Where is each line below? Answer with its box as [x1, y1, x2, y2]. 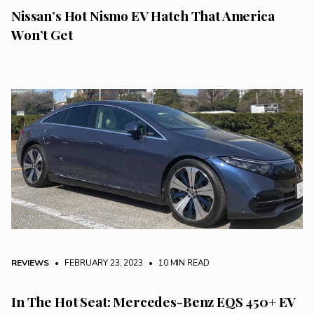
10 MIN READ [156, 257, 210, 268]
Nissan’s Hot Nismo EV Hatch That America [11, 6, 275, 25]
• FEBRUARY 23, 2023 [50, 257, 143, 268]
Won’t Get [11, 25, 73, 44]
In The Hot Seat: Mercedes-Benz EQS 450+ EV [11, 292, 296, 310]
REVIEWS [11, 257, 49, 268]
